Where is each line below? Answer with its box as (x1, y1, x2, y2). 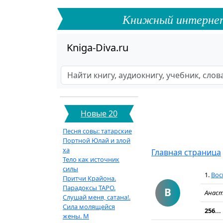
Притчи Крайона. (63, 174, 116, 183)
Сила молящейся (63, 202, 115, 211)
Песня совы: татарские (63, 126, 132, 135)
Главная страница (151, 147, 221, 158)
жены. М (63, 212, 89, 221)
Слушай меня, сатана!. (63, 193, 130, 202)
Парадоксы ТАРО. (63, 183, 115, 192)
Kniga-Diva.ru (67, 41, 128, 54)
